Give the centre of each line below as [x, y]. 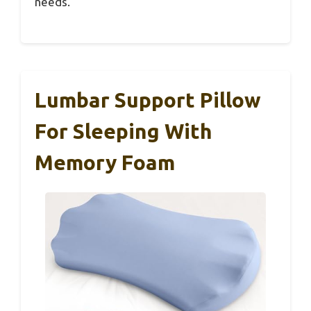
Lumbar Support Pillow [148, 100]
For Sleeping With [124, 132]
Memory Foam [105, 163]
